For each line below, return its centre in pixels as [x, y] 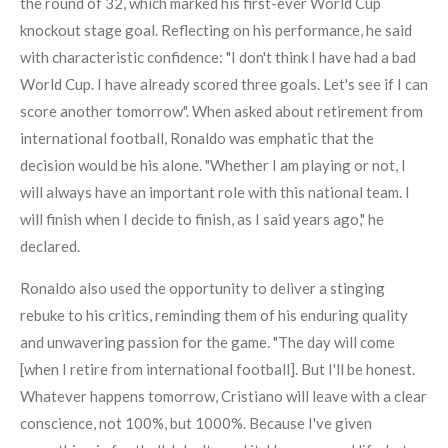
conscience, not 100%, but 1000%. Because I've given [196, 423]
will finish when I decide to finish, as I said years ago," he [202, 219]
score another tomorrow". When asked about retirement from [221, 111]
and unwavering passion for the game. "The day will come [207, 342]
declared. [50, 246]
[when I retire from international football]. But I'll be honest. [217, 369]
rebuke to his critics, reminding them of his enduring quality [214, 315]
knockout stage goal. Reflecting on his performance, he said [216, 30]
